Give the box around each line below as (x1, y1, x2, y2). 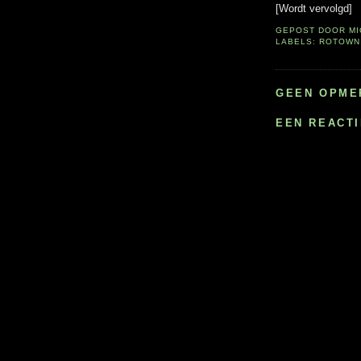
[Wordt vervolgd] (276, 2, 352, 15)
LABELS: (276, 36, 320, 46)
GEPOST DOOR (276, 25, 350, 35)
